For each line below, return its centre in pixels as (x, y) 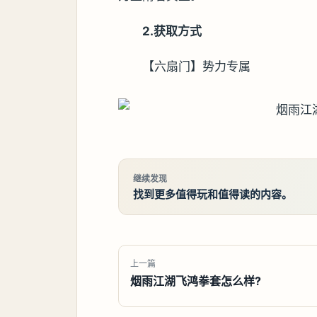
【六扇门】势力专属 (197, 66)
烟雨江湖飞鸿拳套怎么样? (196, 281)
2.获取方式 (172, 31)
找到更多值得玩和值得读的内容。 (213, 194)
